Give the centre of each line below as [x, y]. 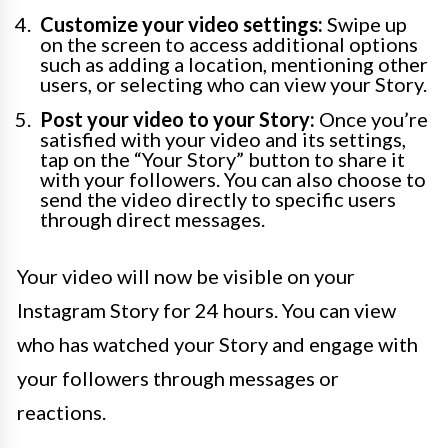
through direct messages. [152, 219]
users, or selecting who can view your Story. [233, 84]
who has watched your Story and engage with [217, 344]
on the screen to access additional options [229, 44]
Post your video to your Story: [177, 119]
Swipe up [365, 24]
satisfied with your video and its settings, [223, 139]
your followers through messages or [178, 378]
